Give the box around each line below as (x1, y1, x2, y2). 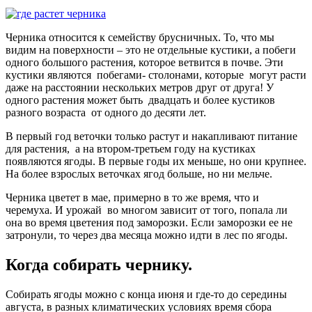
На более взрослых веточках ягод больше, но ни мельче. (6, 167, 272, 180)
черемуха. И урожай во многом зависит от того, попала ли (6, 203, 288, 216)
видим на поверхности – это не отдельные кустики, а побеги (6, 43, 296, 56)
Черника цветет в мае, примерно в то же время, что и (6, 191, 259, 203)
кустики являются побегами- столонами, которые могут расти (6, 68, 306, 81)
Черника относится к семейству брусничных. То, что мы (6, 31, 274, 43)
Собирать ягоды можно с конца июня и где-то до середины (6, 288, 287, 300)
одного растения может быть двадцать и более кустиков (6, 93, 275, 106)
